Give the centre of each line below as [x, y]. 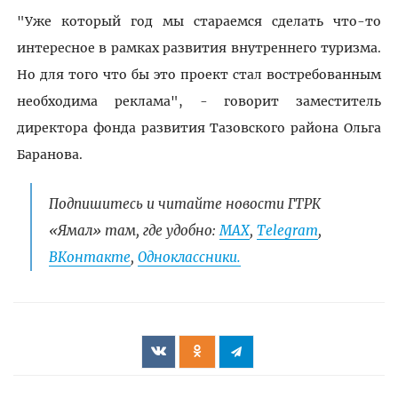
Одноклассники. [189, 257]
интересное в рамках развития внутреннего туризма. [199, 48]
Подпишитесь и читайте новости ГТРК [184, 203]
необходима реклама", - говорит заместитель [199, 101]
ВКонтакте [89, 257]
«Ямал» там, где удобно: [134, 230]
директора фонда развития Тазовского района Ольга [199, 127]
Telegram [287, 230]
